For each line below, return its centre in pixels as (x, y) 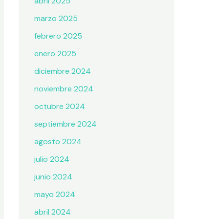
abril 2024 (53, 212)
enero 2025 (55, 54)
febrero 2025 (58, 36)
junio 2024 (53, 177)
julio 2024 (52, 159)
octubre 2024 (60, 107)
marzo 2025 (56, 19)
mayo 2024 (55, 195)
